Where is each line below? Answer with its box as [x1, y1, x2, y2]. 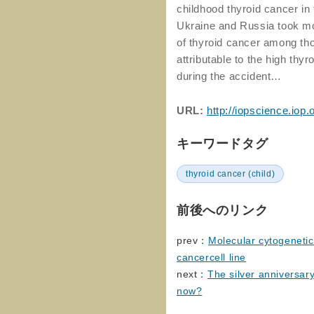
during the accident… [177, 70, 282, 82]
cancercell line [177, 252, 246, 263]
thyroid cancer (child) [186, 169, 275, 179]
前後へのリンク [177, 203, 268, 217]
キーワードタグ [177, 137, 268, 151]
